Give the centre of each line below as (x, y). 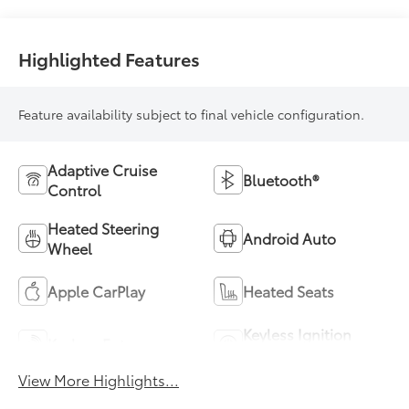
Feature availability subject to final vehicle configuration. (192, 114)
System (267, 353)
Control (75, 189)
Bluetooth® (281, 179)
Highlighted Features (110, 58)
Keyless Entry (93, 343)
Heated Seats (288, 290)
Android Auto (289, 237)
